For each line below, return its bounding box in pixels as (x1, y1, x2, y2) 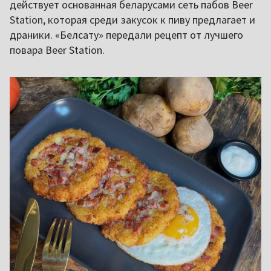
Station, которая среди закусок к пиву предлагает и (10, 12, 255, 27)
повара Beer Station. (10, 42, 105, 57)
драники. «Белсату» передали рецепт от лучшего (10, 27, 243, 42)
